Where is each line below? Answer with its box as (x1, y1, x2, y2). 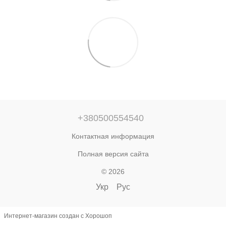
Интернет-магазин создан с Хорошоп (4, 212, 112, 220)
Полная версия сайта (77, 149, 149, 158)
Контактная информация (72, 132, 154, 140)
